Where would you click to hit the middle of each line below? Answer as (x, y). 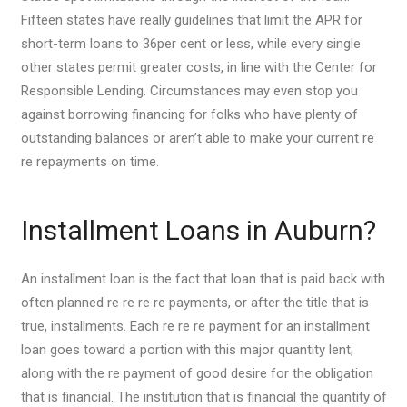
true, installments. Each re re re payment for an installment (195, 326)
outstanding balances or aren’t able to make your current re (197, 138)
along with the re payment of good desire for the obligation (197, 373)
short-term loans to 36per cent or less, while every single (190, 43)
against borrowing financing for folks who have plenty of (189, 114)
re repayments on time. (89, 161)
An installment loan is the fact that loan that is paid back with (203, 279)
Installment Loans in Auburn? (198, 230)
